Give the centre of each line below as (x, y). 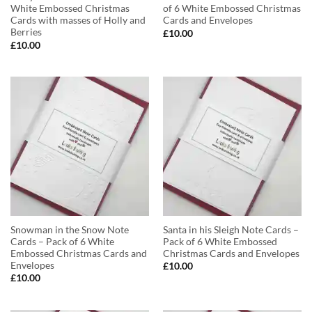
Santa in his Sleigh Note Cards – (231, 229)
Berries (26, 32)
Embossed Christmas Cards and (78, 253)
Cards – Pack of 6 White (62, 241)
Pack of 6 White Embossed (220, 241)
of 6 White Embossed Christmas (232, 9)
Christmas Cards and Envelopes (231, 253)
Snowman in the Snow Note (69, 229)
